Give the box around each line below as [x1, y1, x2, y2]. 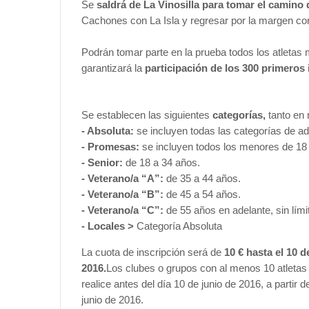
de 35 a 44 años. [163, 172, 241, 184]
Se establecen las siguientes [81, 109, 212, 121]
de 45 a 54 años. [163, 188, 241, 200]
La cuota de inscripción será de [81, 246, 224, 258]
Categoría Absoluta [134, 220, 222, 232]
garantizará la [81, 62, 145, 74]
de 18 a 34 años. [123, 157, 200, 168]
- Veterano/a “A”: [81, 172, 163, 184]
